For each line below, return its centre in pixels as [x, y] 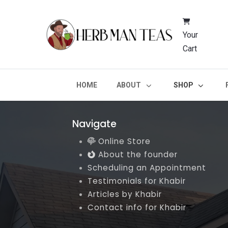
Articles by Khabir [125, 194]
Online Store [123, 141]
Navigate [94, 124]
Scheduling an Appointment [147, 168]
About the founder [137, 155]
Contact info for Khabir [137, 208]
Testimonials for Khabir [137, 181]
